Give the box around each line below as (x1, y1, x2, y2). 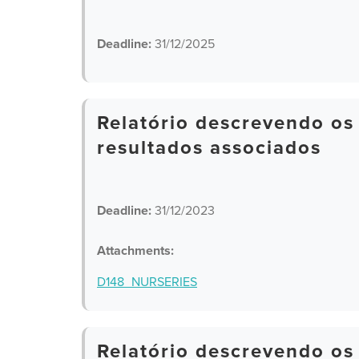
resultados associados (97, 136, 321, 159)
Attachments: (97, 243, 174, 259)
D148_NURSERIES (97, 274, 197, 290)
